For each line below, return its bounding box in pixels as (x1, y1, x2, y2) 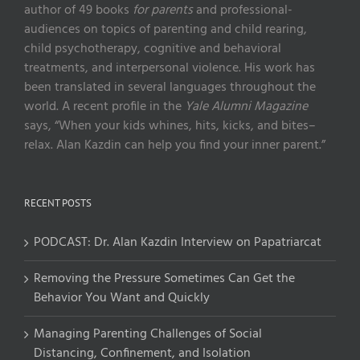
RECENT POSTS (24, 196, 92, 211)
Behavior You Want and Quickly (34, 288, 210, 309)
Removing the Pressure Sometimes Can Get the (34, 268, 295, 290)
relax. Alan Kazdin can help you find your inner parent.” (24, 135, 325, 157)
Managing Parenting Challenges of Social (34, 324, 262, 346)
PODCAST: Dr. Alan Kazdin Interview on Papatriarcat (34, 232, 321, 254)
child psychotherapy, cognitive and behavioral (24, 39, 281, 60)
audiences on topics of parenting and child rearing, (24, 19, 307, 41)
